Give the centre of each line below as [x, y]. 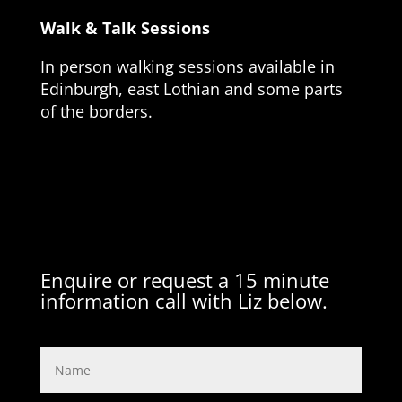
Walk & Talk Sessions [125, 28]
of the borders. [96, 112]
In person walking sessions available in [187, 67]
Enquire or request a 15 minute [184, 280]
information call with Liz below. [184, 301]
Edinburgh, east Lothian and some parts [191, 89]
